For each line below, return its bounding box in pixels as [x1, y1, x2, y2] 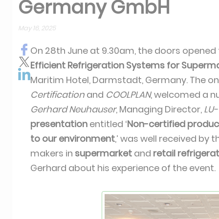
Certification [30, 88, 85, 101]
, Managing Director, [116, 103, 204, 115]
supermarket [75, 147, 132, 159]
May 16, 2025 [18, 23, 56, 33]
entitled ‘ [88, 118, 127, 130]
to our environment [30, 132, 115, 145]
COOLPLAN [106, 88, 151, 101]
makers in [30, 147, 75, 159]
